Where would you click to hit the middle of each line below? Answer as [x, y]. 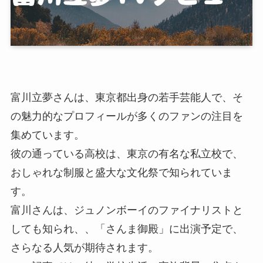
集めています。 [47, 135]
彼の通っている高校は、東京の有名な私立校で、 [127, 154]
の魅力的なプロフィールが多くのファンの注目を [127, 116]
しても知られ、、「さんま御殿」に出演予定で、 [127, 229]
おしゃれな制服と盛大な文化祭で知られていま [121, 172]
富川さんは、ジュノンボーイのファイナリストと [127, 210]
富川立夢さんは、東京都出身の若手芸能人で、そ [127, 97]
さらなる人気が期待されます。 [84, 247]
